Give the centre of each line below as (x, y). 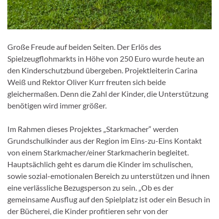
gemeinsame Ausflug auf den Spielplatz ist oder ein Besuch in (109, 199)
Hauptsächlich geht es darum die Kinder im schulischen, (100, 164)
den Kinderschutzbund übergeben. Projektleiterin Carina (102, 70)
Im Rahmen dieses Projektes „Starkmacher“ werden (93, 129)
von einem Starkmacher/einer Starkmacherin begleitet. (98, 153)
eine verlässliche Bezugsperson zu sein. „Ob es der (90, 188)
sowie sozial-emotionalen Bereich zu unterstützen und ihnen (109, 176)
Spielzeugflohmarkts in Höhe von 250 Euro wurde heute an (106, 59)
